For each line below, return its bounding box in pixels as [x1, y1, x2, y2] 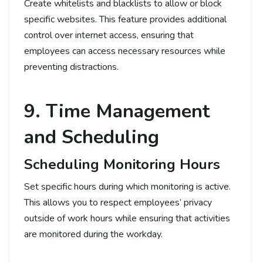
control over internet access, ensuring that [24, 28, 194, 42]
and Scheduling [24, 124, 159, 150]
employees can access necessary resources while [24, 44, 225, 58]
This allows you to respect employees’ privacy [24, 195, 212, 209]
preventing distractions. [24, 60, 119, 73]
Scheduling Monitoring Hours [24, 154, 220, 174]
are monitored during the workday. [24, 227, 163, 241]
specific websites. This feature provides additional [24, 12, 227, 26]
